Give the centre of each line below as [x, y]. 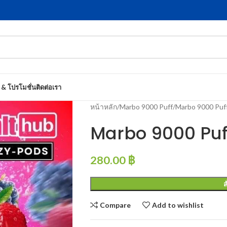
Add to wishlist [178, 205]
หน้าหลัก [103, 107]
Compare [116, 205]
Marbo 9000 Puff [146, 107]
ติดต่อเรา [49, 87]
